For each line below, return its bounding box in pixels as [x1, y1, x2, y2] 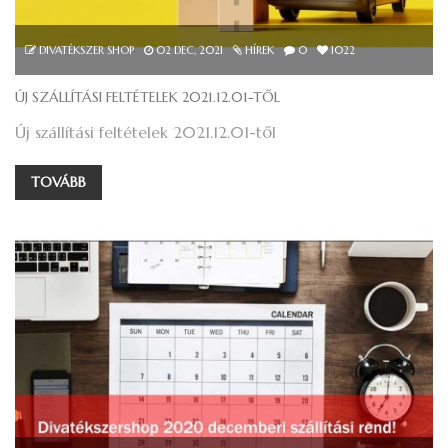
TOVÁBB [31, 173, 86, 192]
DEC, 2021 [171, 43, 223, 58]
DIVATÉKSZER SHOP [39, 43, 134, 58]
